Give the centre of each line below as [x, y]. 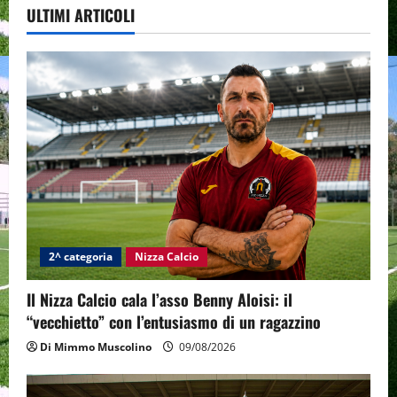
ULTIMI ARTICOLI [81, 15]
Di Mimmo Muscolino [96, 347]
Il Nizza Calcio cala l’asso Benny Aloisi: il [160, 300]
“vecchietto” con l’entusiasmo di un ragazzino [174, 322]
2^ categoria [81, 257]
